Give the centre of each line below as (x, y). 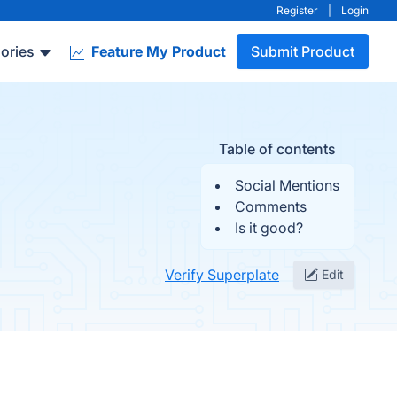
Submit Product (303, 51)
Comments (271, 206)
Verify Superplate (222, 275)
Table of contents (277, 149)
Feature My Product (157, 51)
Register (297, 10)
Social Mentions (287, 185)
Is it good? (269, 228)
